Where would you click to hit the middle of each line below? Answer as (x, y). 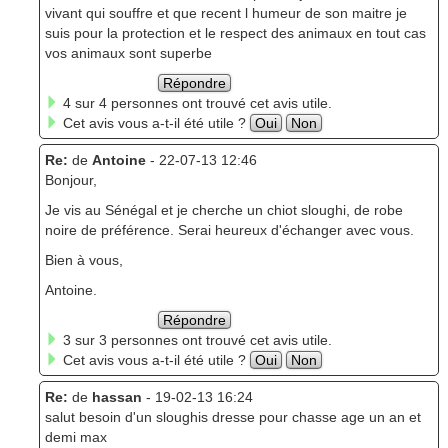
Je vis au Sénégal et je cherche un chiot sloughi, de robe (223, 210)
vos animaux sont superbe (128, 53)
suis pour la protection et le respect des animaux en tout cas (235, 33)
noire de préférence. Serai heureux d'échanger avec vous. (229, 230)
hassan (116, 397)
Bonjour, (70, 180)
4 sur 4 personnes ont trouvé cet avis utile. (195, 103)
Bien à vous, (83, 260)
